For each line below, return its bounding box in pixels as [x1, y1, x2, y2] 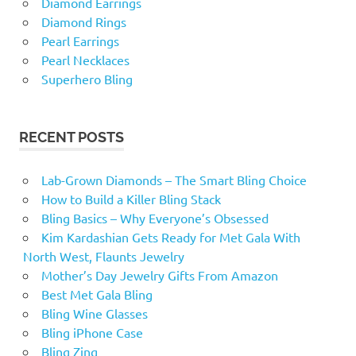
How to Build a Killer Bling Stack [41, 190, 221, 207]
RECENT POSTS [19, 128, 124, 145]
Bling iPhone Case [41, 323, 143, 340]
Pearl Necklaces [41, 51, 130, 68]
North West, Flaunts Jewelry [22, 247, 184, 264]
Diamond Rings [41, 13, 126, 29]
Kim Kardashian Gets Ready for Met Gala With [41, 228, 300, 245]
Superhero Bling [41, 70, 133, 87]
